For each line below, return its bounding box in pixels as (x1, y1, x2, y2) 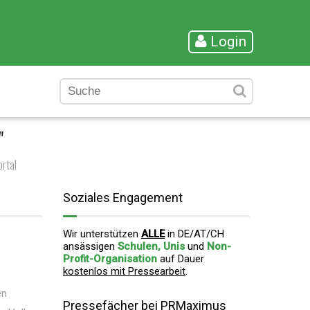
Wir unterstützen (63, 228, 141, 240)
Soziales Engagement (63, 190, 183, 205)
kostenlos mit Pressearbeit (63, 265, 185, 277)
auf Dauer (157, 253, 204, 265)
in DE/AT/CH (165, 228, 224, 240)
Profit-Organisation (63, 253, 157, 265)
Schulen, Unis (118, 240, 185, 253)
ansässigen (63, 240, 118, 253)
